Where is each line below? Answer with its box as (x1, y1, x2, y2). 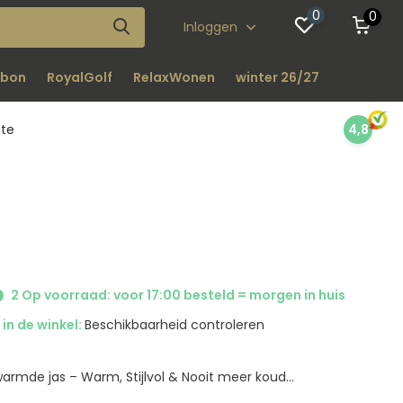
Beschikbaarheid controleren (85, 316, 265, 334)
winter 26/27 (235, 68, 319, 86)
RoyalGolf (46, 68, 112, 86)
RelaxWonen (132, 68, 215, 86)
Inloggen (184, 17, 242, 36)
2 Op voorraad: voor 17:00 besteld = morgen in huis (8, 286, 346, 304)
